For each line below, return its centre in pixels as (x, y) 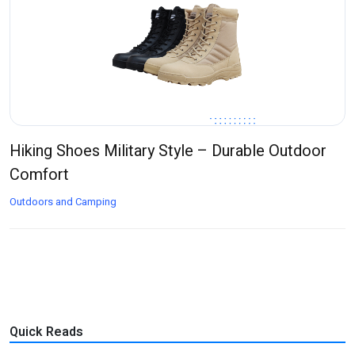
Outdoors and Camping (63, 202)
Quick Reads (47, 332)
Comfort (39, 175)
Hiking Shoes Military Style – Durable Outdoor (168, 151)
